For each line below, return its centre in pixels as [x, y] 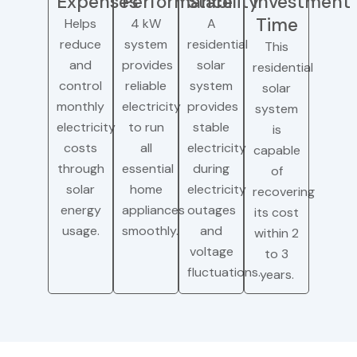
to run [146, 127]
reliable [146, 86]
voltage [211, 251]
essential [148, 169]
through [80, 169]
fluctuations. [224, 272]
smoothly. [150, 231]
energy [80, 210]
